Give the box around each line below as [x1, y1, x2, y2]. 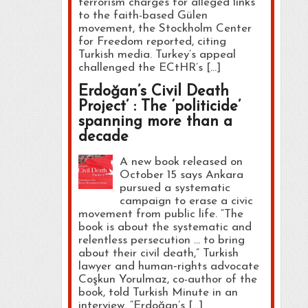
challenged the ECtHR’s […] [78, 61, 221, 74]
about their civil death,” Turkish [78, 247, 239, 259]
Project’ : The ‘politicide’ [78, 98, 241, 115]
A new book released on [119, 155, 243, 168]
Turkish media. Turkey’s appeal [78, 48, 236, 60]
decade [78, 129, 129, 145]
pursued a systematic [119, 181, 230, 194]
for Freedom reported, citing [78, 35, 226, 47]
